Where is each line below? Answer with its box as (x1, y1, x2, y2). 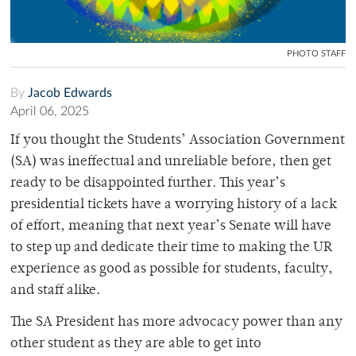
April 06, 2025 (10, 104, 89, 118)
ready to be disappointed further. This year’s (10, 176, 285, 191)
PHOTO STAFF (287, 48, 346, 58)
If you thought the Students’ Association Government (10, 133, 345, 148)
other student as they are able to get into (10, 336, 261, 351)
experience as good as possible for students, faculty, (10, 261, 333, 277)
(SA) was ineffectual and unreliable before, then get (10, 154, 331, 169)
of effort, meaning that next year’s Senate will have (10, 219, 331, 234)
